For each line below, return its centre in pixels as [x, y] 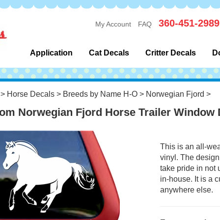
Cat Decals [109, 53]
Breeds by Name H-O [100, 94]
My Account [113, 24]
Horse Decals [30, 94]
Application [51, 53]
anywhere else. [186, 190]
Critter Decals [170, 53]
